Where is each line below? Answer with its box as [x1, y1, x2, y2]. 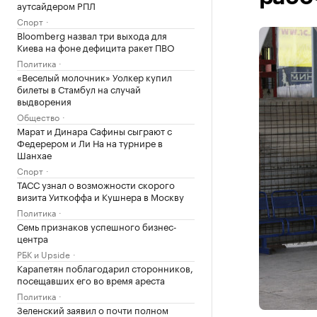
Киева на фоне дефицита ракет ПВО [17, 40, 175, 54]
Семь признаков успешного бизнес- [17, 219, 177, 233]
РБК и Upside [17, 247, 70, 260]
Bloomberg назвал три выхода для [17, 28, 167, 42]
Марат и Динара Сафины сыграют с [17, 123, 172, 137]
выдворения [17, 93, 71, 108]
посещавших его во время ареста [17, 272, 165, 287]
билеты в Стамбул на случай [17, 81, 141, 96]
